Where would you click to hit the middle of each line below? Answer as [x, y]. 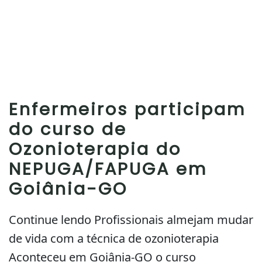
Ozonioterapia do [95, 149]
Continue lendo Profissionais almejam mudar [131, 220]
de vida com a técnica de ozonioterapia [114, 238]
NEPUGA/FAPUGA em [108, 169]
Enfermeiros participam [127, 109]
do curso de [68, 129]
